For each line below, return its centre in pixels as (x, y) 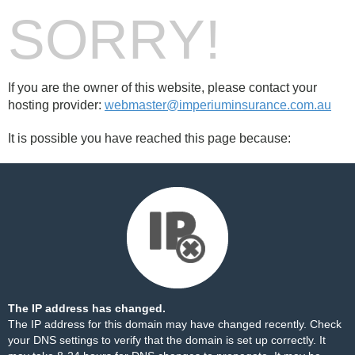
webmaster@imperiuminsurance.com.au (218, 105)
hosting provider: (56, 105)
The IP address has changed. (87, 308)
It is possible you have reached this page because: (149, 138)
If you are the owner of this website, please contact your (162, 88)
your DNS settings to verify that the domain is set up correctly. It (167, 340)
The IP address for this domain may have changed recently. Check (175, 324)
